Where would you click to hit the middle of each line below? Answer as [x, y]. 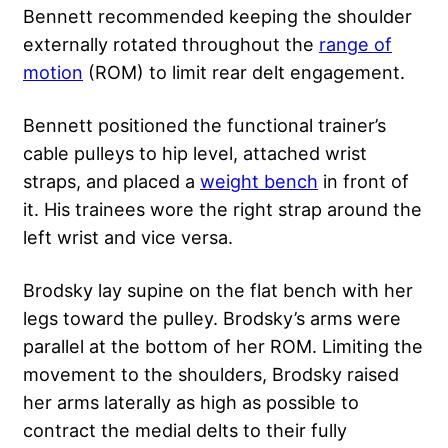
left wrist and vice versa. [130, 236]
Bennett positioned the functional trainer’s [204, 124]
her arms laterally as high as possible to [191, 401]
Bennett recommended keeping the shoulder [217, 15]
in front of [363, 180]
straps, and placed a [111, 180]
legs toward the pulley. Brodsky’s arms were [212, 317]
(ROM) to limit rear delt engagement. [246, 71]
